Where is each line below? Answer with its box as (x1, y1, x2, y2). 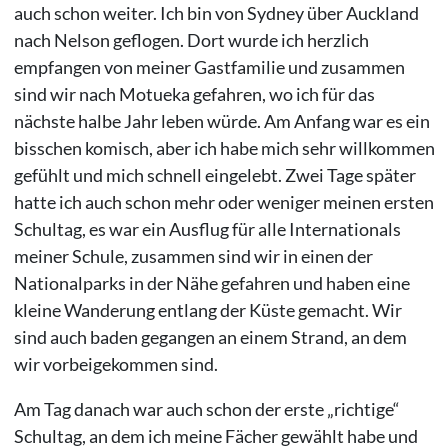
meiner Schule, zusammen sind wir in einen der (13, 245, 373, 268)
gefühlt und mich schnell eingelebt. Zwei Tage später (13, 164, 416, 187)
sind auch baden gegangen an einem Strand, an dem (13, 326, 407, 349)
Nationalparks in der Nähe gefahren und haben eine (13, 272, 410, 295)
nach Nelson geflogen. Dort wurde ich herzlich (13, 29, 369, 52)
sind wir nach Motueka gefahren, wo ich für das (13, 83, 375, 106)
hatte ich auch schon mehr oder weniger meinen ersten (13, 191, 434, 214)
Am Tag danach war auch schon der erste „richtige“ (13, 398, 400, 421)
